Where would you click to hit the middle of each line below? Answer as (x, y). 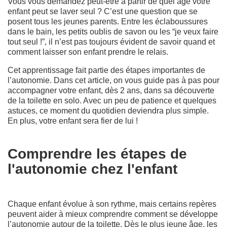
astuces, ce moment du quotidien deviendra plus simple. (108, 110)
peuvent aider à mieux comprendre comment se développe (113, 214)
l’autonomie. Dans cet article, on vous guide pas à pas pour (113, 80)
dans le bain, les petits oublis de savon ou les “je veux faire (113, 31)
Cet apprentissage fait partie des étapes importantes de (106, 70)
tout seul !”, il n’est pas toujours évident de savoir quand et (111, 42)
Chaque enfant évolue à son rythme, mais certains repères (112, 204)
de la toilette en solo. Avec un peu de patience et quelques (112, 100)
